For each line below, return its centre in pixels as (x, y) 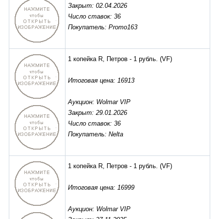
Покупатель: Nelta (96, 134)
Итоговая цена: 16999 (101, 188)
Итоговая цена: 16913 (101, 81)
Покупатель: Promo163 (103, 27)
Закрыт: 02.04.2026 (98, 6)
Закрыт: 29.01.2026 (98, 113)
